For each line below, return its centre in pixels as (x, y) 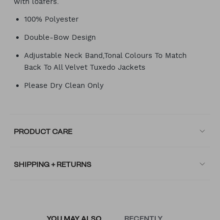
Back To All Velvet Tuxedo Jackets (85, 67)
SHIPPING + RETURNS (53, 165)
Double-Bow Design (60, 37)
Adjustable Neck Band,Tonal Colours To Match (105, 55)
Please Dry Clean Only (64, 85)
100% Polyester (51, 19)
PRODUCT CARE (43, 132)
